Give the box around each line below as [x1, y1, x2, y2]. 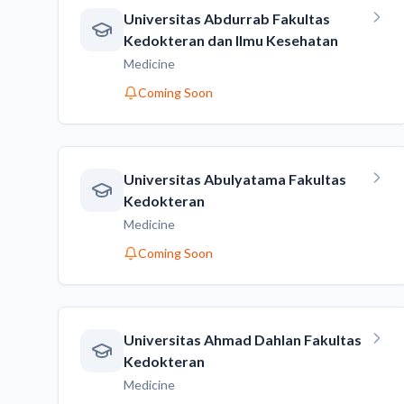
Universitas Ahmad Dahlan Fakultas [124, 331, 362, 348]
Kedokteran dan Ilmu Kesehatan [124, 32, 338, 49]
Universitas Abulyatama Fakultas [124, 170, 346, 188]
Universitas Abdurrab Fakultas [124, 10, 330, 27]
